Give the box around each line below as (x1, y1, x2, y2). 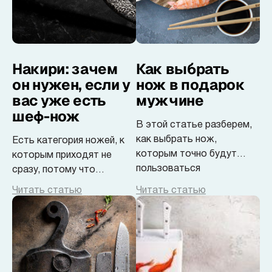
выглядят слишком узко (12, 180, 120, 189)
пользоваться (136, 165, 200, 173)
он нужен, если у (12, 75, 131, 94)
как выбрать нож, (136, 135, 217, 144)
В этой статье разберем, (136, 121, 252, 129)
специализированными (12, 195, 114, 203)
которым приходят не (12, 151, 112, 160)
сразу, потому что (12, 166, 95, 174)
